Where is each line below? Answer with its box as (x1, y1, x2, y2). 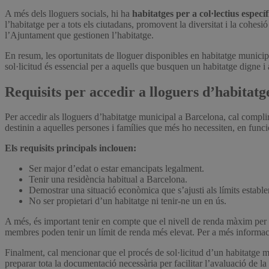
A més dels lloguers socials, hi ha (5, 8, 132, 19)
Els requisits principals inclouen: (5, 143, 136, 154)
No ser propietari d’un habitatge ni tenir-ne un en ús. (29, 196, 226, 207)
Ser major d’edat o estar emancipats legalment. (29, 163, 204, 174)
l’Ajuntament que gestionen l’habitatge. (5, 29, 154, 40)
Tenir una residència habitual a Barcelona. (29, 174, 187, 185)
